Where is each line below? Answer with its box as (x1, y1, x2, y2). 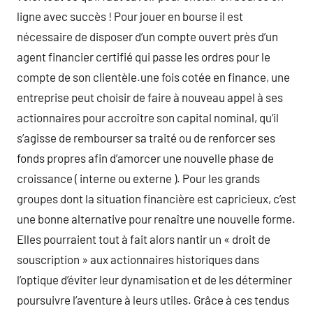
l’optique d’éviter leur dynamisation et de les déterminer (17, 272, 292, 286)
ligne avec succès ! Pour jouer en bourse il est (17, 9, 243, 23)
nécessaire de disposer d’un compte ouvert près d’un (17, 29, 278, 43)
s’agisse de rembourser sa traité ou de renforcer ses (17, 131, 275, 145)
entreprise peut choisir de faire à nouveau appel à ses (17, 90, 283, 104)
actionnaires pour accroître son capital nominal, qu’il (17, 110, 279, 124)
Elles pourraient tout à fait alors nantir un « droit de (17, 232, 270, 246)
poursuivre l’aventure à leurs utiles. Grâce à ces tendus (17, 293, 289, 307)
